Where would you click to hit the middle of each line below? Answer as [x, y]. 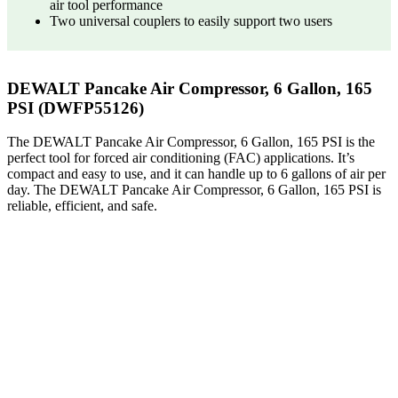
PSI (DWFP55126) [76, 107]
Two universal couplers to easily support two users [191, 20]
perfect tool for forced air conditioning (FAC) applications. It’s [181, 158]
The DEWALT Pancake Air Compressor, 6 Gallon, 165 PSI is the [191, 142]
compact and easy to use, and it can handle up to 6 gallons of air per [196, 174]
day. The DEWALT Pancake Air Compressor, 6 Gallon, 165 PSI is [194, 190]
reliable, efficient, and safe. [82, 206]
